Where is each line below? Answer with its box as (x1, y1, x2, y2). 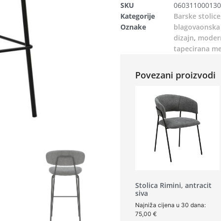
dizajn (174, 33, 194, 43)
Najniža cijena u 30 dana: (135, 201, 206, 209)
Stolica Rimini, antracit (135, 181, 212, 190)
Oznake (120, 22, 146, 32)
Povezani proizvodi (135, 69, 216, 81)
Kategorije (120, 11, 155, 21)
